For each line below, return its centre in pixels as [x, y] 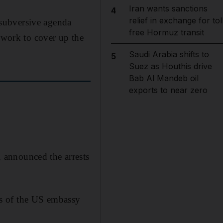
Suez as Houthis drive [170, 66]
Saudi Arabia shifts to [169, 54]
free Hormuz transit [166, 32]
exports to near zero [168, 90]
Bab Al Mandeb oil [164, 78]
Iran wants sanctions [168, 8]
